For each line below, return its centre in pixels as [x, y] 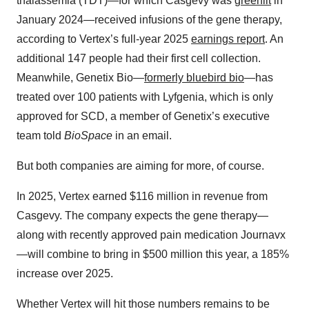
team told [40, 136]
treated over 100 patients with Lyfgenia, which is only [145, 97]
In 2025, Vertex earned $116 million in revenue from [142, 197]
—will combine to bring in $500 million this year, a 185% [153, 255]
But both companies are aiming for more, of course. [140, 166]
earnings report [228, 39]
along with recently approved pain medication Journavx [151, 235]
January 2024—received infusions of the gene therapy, [149, 20]
